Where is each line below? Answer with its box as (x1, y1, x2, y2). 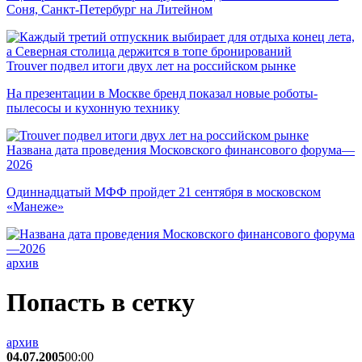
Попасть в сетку (6, 288, 195, 318)
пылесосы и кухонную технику (6, 101, 179, 115)
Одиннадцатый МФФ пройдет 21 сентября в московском (6, 185, 321, 199)
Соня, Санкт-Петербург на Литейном (6, 2, 213, 16)
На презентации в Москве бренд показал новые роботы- (6, 86, 318, 100)
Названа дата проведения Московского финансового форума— (6, 143, 355, 157)
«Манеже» (6, 200, 64, 213)
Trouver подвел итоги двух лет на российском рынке (6, 59, 296, 73)
